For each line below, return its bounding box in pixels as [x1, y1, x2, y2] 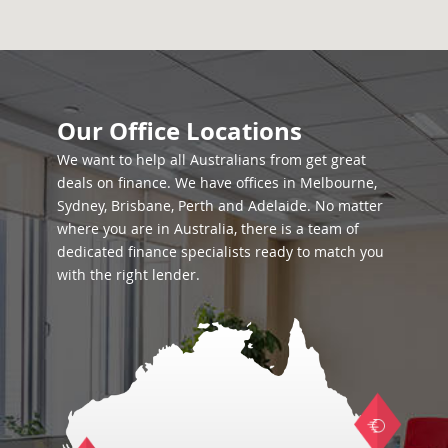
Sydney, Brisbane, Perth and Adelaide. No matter [57, 196, 383, 216]
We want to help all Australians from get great [57, 150, 366, 170]
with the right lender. [57, 265, 200, 285]
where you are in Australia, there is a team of [57, 219, 359, 239]
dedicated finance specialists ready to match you [57, 242, 384, 262]
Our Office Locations [57, 114, 302, 149]
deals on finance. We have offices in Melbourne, [57, 173, 377, 193]
